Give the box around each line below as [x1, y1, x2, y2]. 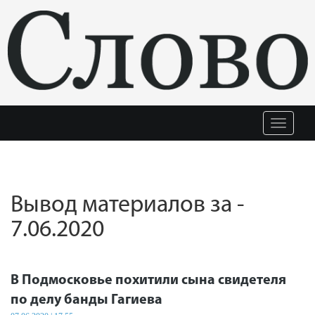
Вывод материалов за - [11, 193, 244, 218]
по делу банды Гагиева [11, 293, 162, 307]
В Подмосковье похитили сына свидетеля [11, 274, 286, 288]
